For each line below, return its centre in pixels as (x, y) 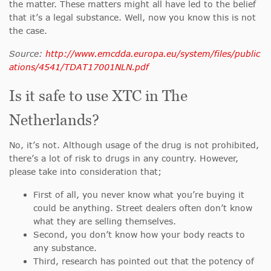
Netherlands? (54, 120)
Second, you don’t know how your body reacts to (139, 235)
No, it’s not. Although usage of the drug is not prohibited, (134, 145)
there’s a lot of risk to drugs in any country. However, (124, 158)
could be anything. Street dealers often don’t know (143, 208)
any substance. (65, 248)
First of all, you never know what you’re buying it (139, 195)
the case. (28, 31)
